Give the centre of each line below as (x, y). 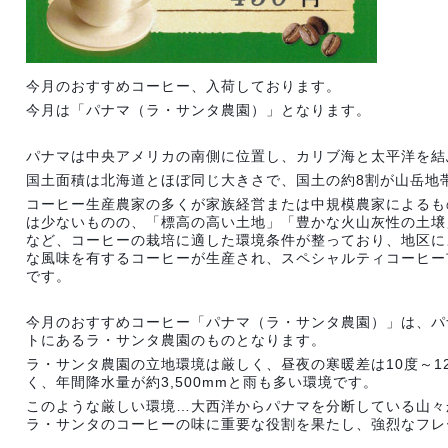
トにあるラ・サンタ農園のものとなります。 (176, 340)
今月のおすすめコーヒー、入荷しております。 (183, 86)
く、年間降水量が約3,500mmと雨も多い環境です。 (202, 382)
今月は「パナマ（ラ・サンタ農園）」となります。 (198, 110)
